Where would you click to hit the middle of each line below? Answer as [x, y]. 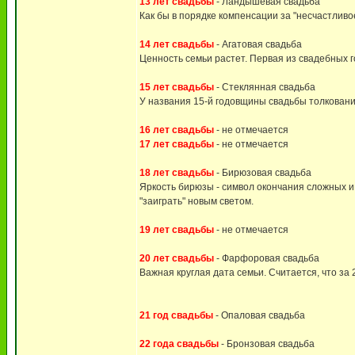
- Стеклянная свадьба [265, 87]
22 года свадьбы [179, 344]
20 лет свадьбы [177, 258]
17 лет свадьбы [177, 144]
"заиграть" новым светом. [197, 201]
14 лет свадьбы [177, 44]
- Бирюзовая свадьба [263, 173]
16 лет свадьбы [177, 130]
